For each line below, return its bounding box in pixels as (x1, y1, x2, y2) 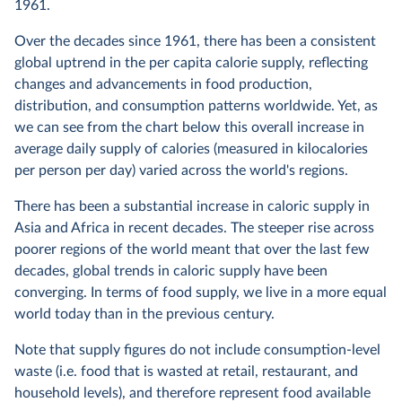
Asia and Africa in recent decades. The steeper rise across (14, 221, 374, 235)
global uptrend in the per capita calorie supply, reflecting (14, 56, 368, 70)
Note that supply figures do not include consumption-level (14, 343, 380, 357)
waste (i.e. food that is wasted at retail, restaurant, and (14, 364, 358, 379)
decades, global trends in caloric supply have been (14, 264, 328, 278)
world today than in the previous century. (14, 307, 275, 321)
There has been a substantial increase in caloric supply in (14, 199, 370, 214)
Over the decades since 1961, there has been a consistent (14, 34, 376, 48)
